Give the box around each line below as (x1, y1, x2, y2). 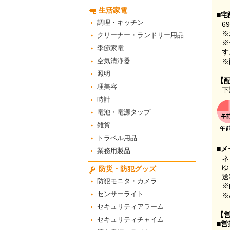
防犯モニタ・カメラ (97, 177, 157, 185)
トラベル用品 (97, 134, 137, 142)
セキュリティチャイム (97, 216, 164, 223)
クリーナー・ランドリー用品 (97, 31, 184, 39)
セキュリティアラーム (97, 203, 164, 210)
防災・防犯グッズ (99, 165, 156, 173)
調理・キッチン (97, 18, 144, 26)
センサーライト (97, 190, 144, 198)
